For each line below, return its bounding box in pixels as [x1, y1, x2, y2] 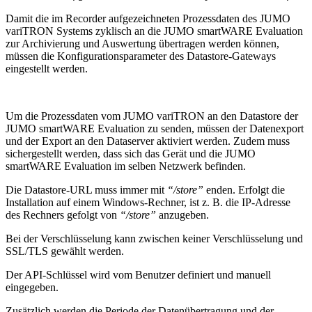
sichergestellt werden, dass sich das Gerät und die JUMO [6, 147, 256, 159]
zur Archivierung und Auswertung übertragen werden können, [6, 37, 279, 49]
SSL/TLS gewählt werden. [6, 244, 124, 257]
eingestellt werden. [6, 62, 88, 75]
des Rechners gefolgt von [6, 208, 120, 221]
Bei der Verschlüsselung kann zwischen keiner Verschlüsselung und [6, 232, 303, 244]
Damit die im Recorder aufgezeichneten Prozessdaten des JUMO [6, 12, 290, 24]
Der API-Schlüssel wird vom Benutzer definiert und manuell [6, 268, 271, 281]
